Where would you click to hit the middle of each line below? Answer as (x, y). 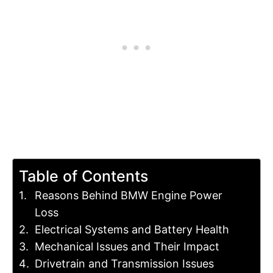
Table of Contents (83, 176)
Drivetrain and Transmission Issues (124, 264)
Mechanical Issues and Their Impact (127, 247)
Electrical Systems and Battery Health (132, 230)
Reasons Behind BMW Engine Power (128, 196)
